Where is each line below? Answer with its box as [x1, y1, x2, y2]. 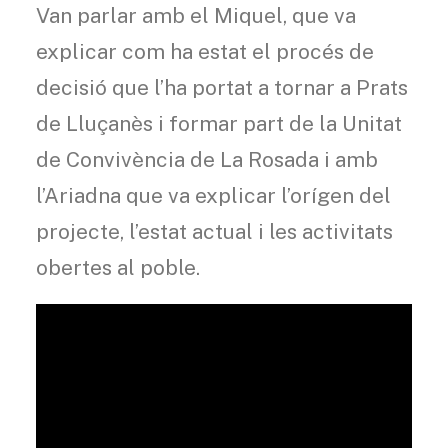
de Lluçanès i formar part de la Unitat [36, 111, 402, 136]
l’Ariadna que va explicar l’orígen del [36, 183, 391, 208]
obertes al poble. [36, 255, 200, 280]
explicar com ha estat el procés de [36, 39, 374, 64]
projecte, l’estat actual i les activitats [36, 219, 393, 244]
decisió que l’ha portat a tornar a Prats [36, 75, 408, 100]
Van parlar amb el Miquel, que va [36, 3, 356, 28]
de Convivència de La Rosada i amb [36, 147, 378, 172]
